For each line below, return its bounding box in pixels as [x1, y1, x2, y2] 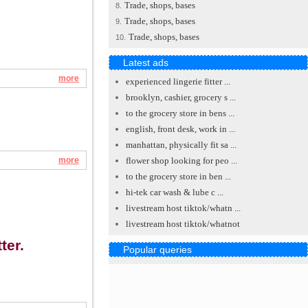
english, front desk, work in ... [126, 124, 235, 134]
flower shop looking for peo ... [126, 155, 237, 166]
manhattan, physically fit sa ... [126, 140, 236, 150]
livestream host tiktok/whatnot [126, 219, 240, 229]
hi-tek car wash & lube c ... [126, 187, 223, 197]
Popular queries [123, 244, 192, 255]
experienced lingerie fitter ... [126, 76, 230, 87]
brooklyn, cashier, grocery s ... [126, 92, 236, 102]
